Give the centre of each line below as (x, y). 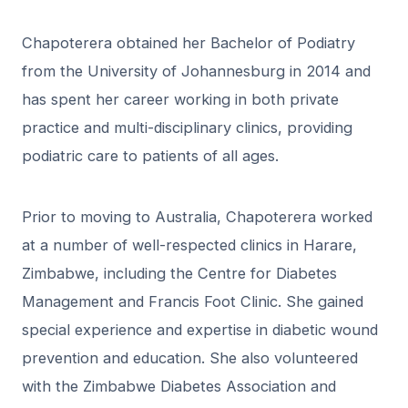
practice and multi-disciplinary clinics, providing (187, 127)
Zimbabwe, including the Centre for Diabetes (179, 273)
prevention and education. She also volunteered (190, 357)
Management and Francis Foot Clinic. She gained (193, 301)
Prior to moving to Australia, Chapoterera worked (197, 216)
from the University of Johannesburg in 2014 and (196, 71)
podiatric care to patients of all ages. (150, 155)
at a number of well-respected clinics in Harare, (189, 245)
